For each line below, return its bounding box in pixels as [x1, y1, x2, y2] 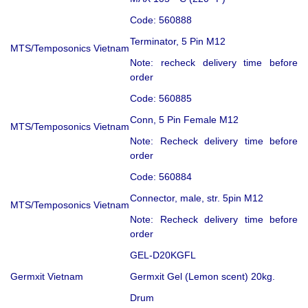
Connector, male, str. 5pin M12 [130, 192, 263, 203]
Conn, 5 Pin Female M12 [130, 113, 239, 125]
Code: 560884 [130, 170, 192, 182]
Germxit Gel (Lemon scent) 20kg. [130, 270, 275, 282]
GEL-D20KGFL [130, 249, 196, 261]
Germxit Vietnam [10, 270, 83, 282]
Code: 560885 [130, 92, 192, 104]
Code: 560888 [130, 14, 192, 25]
